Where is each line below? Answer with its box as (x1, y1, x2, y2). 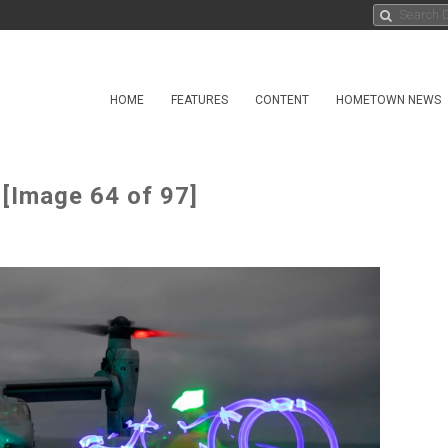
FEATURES (171, 93, 228, 107)
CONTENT (255, 93, 309, 107)
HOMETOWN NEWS (336, 93, 441, 107)
